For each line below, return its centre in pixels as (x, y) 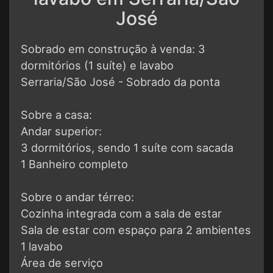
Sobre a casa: (56, 115)
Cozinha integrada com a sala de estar (121, 214)
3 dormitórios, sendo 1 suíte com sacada (127, 148)
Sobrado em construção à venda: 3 (113, 49)
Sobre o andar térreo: (77, 197)
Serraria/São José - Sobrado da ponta (120, 82)
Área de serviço (62, 263)
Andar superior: (61, 131)
